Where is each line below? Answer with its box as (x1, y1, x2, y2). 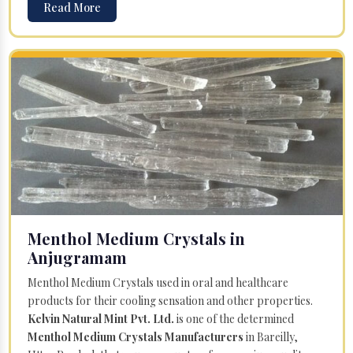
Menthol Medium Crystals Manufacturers (28, 329, 243, 344)
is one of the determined (174, 310, 294, 326)
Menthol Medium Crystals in (28, 227, 245, 249)
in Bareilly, (243, 329, 298, 344)
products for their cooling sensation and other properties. (28, 292, 313, 308)
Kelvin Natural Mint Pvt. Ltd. (28, 310, 174, 326)
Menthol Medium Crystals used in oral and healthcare (28, 274, 288, 290)
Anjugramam (28, 246, 127, 268)
